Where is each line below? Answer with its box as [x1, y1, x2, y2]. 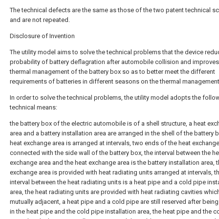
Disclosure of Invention [10, 32, 75, 40]
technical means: [10, 104, 57, 111]
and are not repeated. [10, 16, 70, 23]
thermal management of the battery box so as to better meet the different [10, 68, 215, 75]
